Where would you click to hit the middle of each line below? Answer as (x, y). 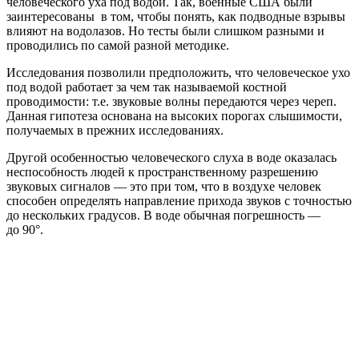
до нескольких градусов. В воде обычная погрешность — (163, 216)
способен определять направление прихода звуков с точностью (179, 201)
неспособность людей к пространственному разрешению (162, 172)
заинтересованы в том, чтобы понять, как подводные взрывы (176, 17)
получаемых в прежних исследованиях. (115, 131)
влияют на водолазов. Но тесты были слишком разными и (165, 31)
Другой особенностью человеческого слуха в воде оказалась (171, 158)
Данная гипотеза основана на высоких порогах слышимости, (174, 116)
